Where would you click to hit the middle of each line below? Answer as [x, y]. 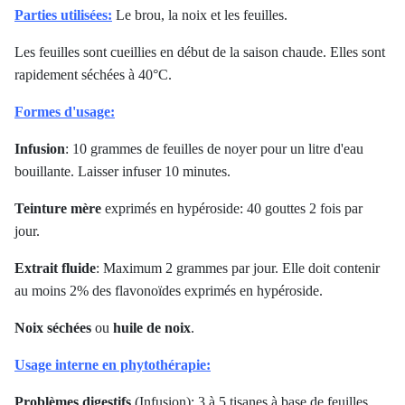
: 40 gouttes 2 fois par [301, 209]
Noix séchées [53, 328]
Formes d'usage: [65, 112]
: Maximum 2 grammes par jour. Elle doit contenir [238, 268]
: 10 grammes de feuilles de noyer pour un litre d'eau [214, 149]
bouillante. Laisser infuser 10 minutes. [122, 172]
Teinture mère [58, 209]
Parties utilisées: [63, 15]
